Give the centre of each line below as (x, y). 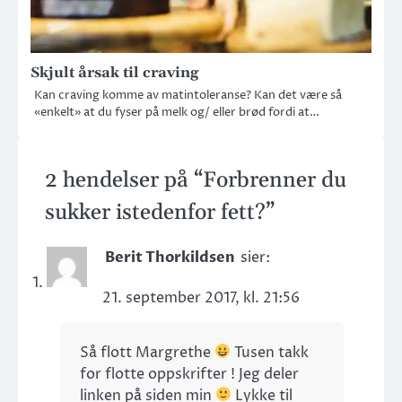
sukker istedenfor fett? (155, 212)
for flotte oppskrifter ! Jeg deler (189, 374)
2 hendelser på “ (124, 180)
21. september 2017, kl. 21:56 (201, 297)
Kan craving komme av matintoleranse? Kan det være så (188, 95)
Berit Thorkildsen (170, 257)
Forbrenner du (275, 180)
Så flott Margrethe (147, 352)
